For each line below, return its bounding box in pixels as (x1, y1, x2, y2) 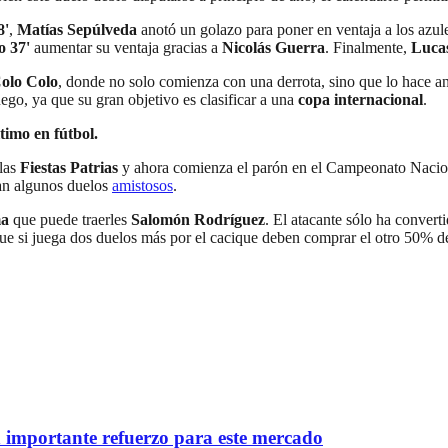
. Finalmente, (325, 39, 411, 57)
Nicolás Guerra (222, 39, 325, 57)
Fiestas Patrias (20, 159, 118, 177)
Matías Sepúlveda (17, 21, 137, 39)
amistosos (112, 177, 173, 195)
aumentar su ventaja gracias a (30, 39, 222, 57)
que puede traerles (9, 211, 131, 229)
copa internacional (298, 91, 423, 109)
